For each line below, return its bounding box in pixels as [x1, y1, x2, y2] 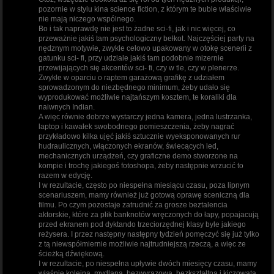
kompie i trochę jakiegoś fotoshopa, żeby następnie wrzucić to [39, 161, 243, 170]
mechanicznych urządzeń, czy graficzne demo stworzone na [39, 151, 238, 160]
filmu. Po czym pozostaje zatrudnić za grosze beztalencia [39, 200, 228, 209]
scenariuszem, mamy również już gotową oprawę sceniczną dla [39, 190, 250, 199]
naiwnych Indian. [39, 102, 95, 111]
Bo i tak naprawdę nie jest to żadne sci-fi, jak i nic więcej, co [39, 24, 235, 33]
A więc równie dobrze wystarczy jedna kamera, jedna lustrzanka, [39, 112, 252, 121]
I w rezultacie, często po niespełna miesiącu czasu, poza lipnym [39, 180, 250, 190]
